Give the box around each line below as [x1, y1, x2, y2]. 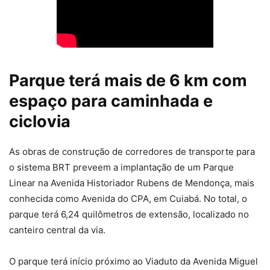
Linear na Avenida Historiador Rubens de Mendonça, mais [9, 177, 254, 189]
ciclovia [9, 111, 71, 132]
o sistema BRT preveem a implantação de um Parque [9, 162, 234, 174]
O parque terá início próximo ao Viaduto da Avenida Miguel [9, 256, 258, 268]
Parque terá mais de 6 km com [9, 71, 247, 91]
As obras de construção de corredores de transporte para [9, 146, 255, 158]
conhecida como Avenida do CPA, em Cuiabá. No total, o [9, 193, 247, 205]
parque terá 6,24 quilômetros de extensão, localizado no [9, 209, 249, 221]
